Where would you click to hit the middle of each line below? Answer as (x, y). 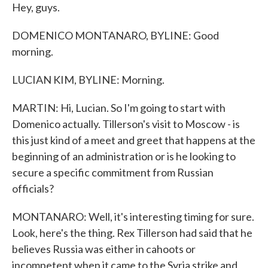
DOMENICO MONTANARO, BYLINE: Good (115, 35)
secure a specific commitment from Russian (113, 172)
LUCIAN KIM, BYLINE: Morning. (88, 80)
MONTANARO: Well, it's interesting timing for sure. (133, 217)
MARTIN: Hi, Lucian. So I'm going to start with (119, 108)
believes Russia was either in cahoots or (104, 249)
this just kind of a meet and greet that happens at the (134, 140)
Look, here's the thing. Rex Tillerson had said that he (132, 233)
